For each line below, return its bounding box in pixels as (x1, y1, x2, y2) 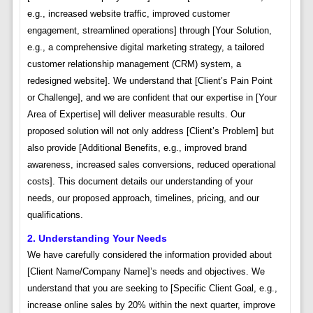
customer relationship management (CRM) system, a (27, 59, 241, 70)
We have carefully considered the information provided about (27, 249, 272, 261)
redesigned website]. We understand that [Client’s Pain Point (27, 75, 272, 87)
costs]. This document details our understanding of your (27, 176, 253, 187)
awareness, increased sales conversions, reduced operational (27, 159, 276, 170)
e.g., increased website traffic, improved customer (27, 8, 230, 20)
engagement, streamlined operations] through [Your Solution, (27, 25, 272, 36)
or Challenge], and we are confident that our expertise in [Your (27, 92, 277, 103)
